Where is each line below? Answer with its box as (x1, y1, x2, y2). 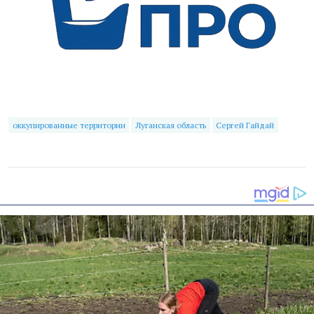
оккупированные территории (12, 119, 125, 130)
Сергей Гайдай (216, 119, 275, 130)
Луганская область (135, 119, 206, 130)
